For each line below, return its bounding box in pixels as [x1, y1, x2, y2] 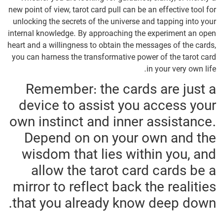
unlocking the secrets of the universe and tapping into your [13, 17, 216, 27]
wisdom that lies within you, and [22, 146, 216, 164]
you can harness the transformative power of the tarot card [12, 52, 216, 63]
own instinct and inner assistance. [9, 113, 216, 132]
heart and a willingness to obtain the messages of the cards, [7, 40, 216, 51]
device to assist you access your [19, 97, 216, 115]
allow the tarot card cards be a [31, 162, 216, 181]
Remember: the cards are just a [26, 81, 216, 99]
